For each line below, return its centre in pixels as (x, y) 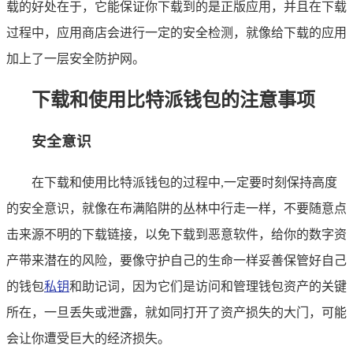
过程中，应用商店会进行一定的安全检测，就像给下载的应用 (176, 32)
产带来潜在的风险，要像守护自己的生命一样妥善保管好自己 (176, 261)
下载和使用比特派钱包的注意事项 (173, 100)
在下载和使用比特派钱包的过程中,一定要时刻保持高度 (184, 183)
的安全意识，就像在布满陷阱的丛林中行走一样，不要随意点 (176, 209)
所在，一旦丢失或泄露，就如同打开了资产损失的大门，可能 (176, 313)
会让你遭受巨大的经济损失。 (88, 339)
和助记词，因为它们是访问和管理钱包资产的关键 (208, 287)
